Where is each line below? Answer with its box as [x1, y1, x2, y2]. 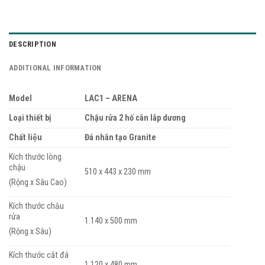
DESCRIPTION [9, 39, 56, 49]
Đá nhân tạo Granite [85, 132, 157, 143]
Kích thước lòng [9, 151, 62, 162]
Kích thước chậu [9, 201, 64, 211]
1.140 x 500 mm [85, 215, 138, 226]
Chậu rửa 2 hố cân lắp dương [85, 112, 186, 123]
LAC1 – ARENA [85, 93, 138, 104]
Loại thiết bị [9, 112, 51, 123]
